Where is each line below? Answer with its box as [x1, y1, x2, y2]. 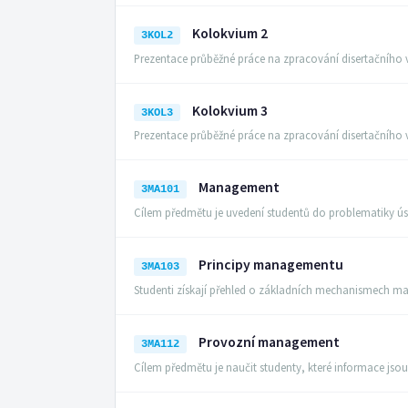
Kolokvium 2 [192, 24, 269, 42]
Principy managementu [199, 256, 344, 274]
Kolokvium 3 [192, 101, 269, 119]
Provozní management [199, 332, 341, 351]
